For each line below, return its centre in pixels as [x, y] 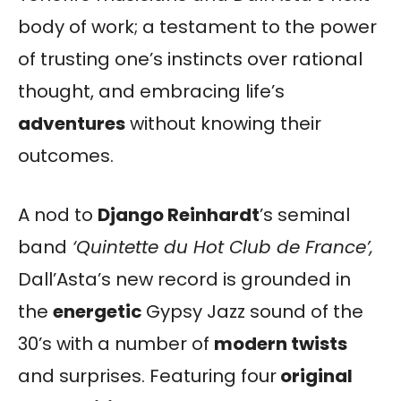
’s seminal [305, 214]
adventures [72, 123]
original [315, 375]
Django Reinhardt [179, 214]
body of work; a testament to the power [197, 26]
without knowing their [223, 123]
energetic [99, 311]
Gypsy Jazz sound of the [255, 311]
